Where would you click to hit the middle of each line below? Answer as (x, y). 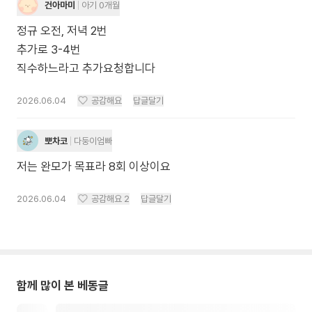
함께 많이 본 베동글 (63, 286)
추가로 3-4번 (49, 49)
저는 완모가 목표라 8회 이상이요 (94, 166)
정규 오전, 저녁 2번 (62, 31)
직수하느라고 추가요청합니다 (86, 68)
